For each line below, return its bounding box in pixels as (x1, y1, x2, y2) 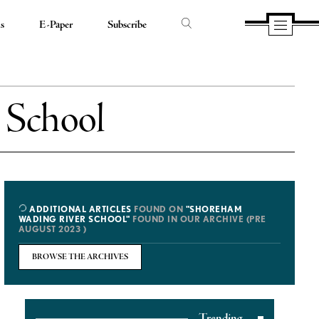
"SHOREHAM (185, 204, 243, 214)
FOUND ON (131, 204, 186, 214)
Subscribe (107, 18, 147, 32)
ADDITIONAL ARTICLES (26, 204, 132, 214)
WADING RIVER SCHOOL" (18, 214, 130, 224)
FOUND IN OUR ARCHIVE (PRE (130, 214, 266, 224)
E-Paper (38, 18, 73, 32)
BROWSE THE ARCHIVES (31, 252, 128, 262)
